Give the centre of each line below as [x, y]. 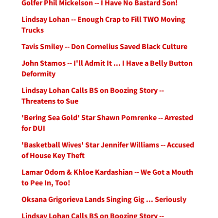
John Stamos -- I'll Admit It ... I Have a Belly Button [107, 63]
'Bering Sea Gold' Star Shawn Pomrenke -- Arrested [107, 117]
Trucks [33, 30]
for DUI [33, 128]
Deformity [38, 73]
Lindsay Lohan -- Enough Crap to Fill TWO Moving [103, 19]
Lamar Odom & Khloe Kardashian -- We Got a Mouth [107, 172]
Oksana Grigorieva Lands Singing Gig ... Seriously [104, 199]
